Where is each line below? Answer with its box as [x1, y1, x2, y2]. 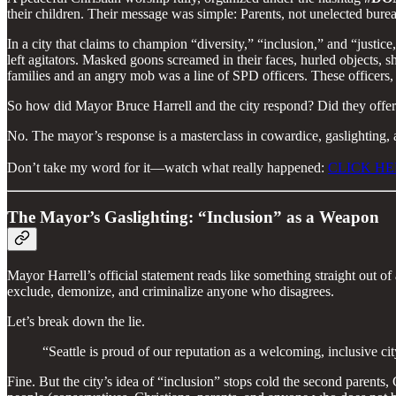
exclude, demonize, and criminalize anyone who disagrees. [7, 283, 334, 299]
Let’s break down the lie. [7, 313, 145, 329]
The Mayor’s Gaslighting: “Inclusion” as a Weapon [7, 208, 379, 227]
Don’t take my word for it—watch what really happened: [7, 159, 328, 175]
